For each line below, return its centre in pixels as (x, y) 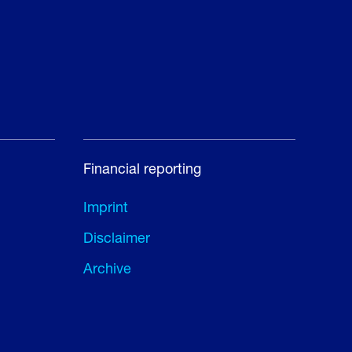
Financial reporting (142, 168)
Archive (107, 268)
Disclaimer (117, 237)
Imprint (106, 207)
